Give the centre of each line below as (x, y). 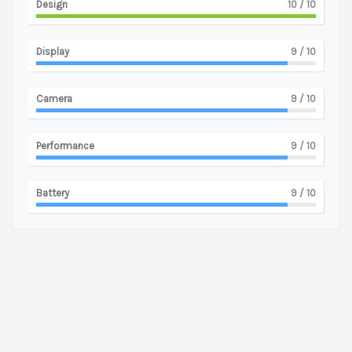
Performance (65, 145)
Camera (54, 98)
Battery (53, 192)
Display (53, 51)
